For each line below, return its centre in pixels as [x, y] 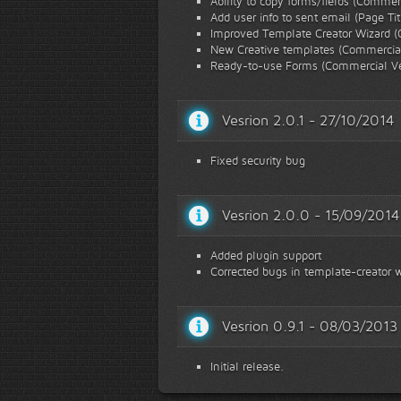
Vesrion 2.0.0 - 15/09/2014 [311, 215]
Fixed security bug [258, 160]
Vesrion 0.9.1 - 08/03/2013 [310, 326]
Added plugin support [266, 255]
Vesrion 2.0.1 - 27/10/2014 [308, 120]
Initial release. [247, 366]
